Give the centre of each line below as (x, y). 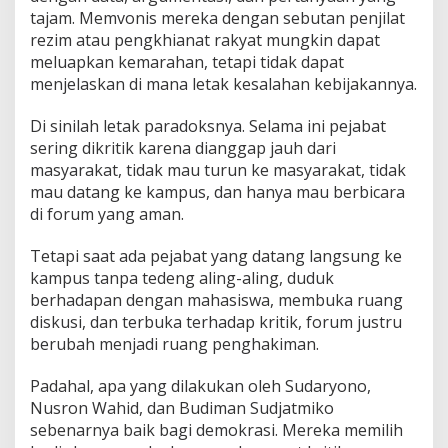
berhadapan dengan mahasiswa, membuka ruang (216, 299)
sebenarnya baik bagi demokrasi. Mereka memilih (216, 429)
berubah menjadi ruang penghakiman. (174, 343)
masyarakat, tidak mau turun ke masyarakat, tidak (218, 169)
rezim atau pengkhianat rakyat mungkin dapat (205, 39)
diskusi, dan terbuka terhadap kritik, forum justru (216, 321)
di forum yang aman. (107, 213)
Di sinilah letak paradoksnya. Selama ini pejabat (208, 125)
